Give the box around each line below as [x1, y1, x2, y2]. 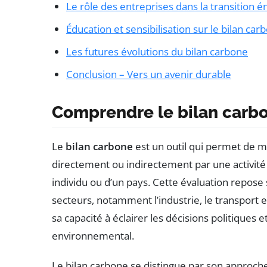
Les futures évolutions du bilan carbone [66, 45, 248, 59]
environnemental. [52, 229, 134, 243]
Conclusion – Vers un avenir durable [66, 67, 231, 82]
